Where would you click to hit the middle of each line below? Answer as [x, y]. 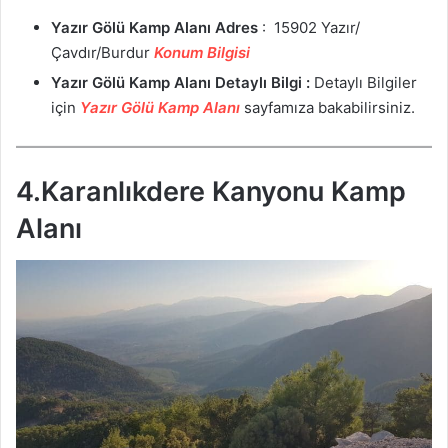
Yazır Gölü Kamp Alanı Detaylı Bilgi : [180, 83]
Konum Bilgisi [202, 53]
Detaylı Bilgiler [363, 83]
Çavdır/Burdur [102, 53]
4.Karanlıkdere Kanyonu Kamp [211, 191]
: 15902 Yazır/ [309, 28]
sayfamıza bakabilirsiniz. [327, 108]
